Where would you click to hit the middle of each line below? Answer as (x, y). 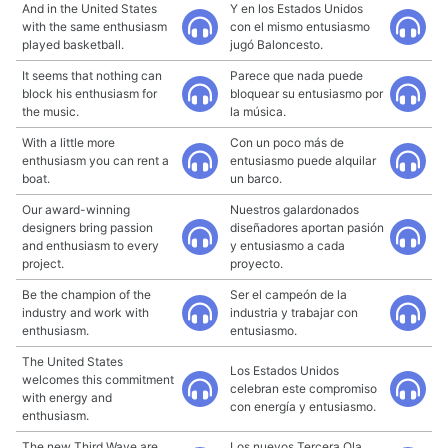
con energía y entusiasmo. (303, 406)
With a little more (68, 142)
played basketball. (73, 44)
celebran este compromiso (303, 388)
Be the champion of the (86, 294)
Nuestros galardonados (294, 209)
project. (43, 263)
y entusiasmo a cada (287, 245)
